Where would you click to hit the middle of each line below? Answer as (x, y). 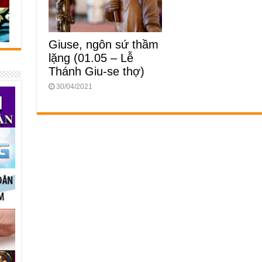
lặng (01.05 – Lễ (91, 58)
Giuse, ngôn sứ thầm (103, 44)
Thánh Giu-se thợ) (96, 71)
